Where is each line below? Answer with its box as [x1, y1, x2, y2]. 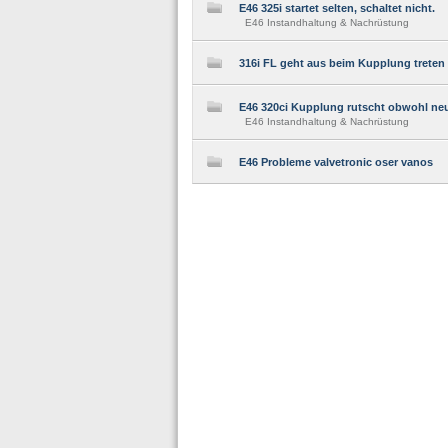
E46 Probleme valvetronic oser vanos [239, 156, 433, 168]
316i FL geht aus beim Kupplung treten [239, 57, 445, 69]
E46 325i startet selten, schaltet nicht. [239, 2, 435, 14]
